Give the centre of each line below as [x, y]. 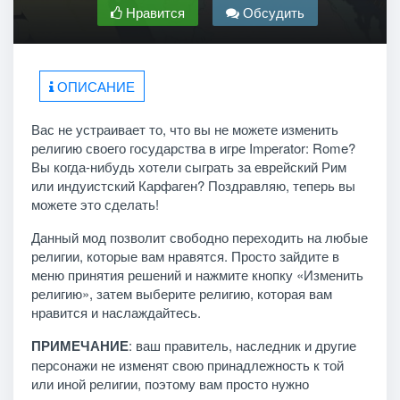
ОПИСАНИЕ [94, 86]
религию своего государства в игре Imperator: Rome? [193, 147]
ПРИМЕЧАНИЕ [79, 345]
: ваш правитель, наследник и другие [242, 345]
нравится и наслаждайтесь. [116, 312]
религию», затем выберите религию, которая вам [181, 293]
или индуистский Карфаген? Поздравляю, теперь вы [193, 185]
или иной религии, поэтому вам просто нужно [170, 383]
